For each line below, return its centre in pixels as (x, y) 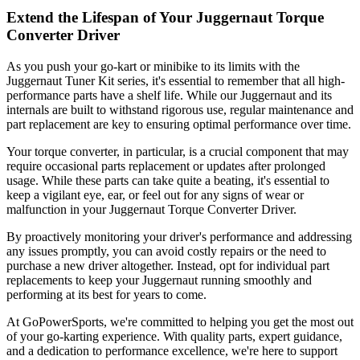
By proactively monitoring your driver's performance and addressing (179, 236)
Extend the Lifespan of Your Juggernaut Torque (165, 18)
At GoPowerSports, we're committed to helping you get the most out (180, 321)
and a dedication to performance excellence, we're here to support (172, 350)
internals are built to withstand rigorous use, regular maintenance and (180, 109)
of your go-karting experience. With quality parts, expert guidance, (174, 336)
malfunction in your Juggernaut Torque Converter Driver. (151, 209)
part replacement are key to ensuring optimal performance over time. (179, 124)
